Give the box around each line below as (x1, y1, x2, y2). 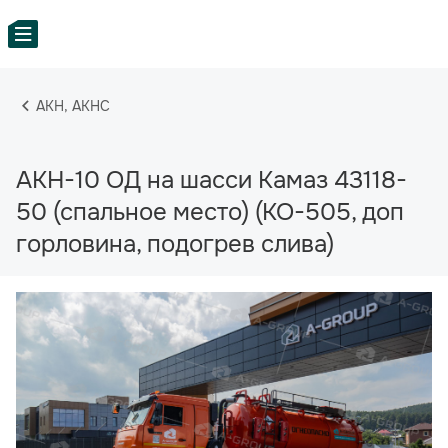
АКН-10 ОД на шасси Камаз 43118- (16, 165, 407, 195)
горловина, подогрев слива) (16, 229, 334, 259)
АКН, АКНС (36, 97, 111, 115)
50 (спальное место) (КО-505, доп (16, 197, 404, 227)
